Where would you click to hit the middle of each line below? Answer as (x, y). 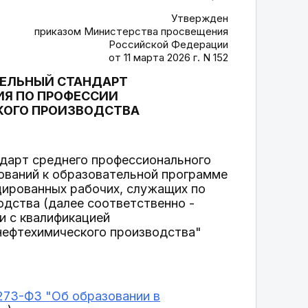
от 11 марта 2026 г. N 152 (168, 57)
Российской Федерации (168, 44)
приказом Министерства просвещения (131, 31)
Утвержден (200, 18)
